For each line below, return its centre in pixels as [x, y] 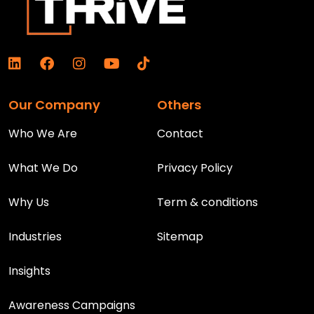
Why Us [29, 202]
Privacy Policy [195, 168]
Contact [180, 133]
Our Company [54, 104]
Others [179, 104]
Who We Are [43, 133]
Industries [35, 236]
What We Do [43, 168]
